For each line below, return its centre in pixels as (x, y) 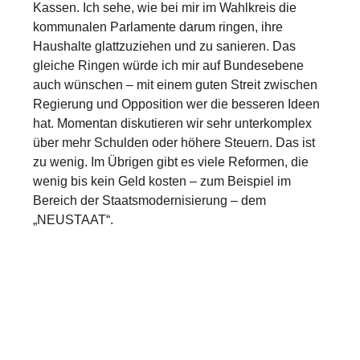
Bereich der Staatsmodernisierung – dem (150, 201)
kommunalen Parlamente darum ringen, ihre (158, 27)
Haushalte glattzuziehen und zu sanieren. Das (165, 47)
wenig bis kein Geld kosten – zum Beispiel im (162, 182)
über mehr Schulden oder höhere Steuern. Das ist (174, 143)
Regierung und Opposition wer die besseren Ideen (177, 104)
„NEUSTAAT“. (74, 220)
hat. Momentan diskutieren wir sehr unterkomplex (173, 124)
